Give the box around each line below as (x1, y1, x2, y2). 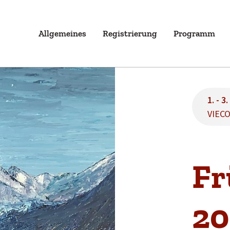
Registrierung (103, 28, 158, 39)
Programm (174, 28, 216, 39)
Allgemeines (39, 28, 87, 39)
